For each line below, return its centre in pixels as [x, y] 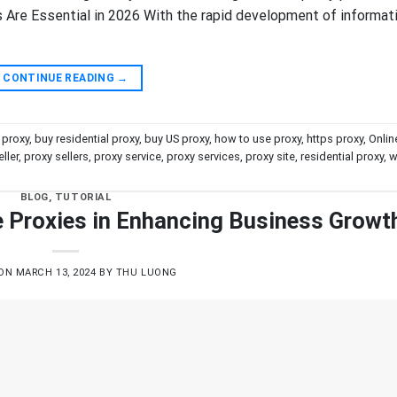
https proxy [335, 138]
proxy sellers [56, 156]
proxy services [203, 156]
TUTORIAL [83, 197]
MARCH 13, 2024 [56, 273]
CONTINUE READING [60, 78]
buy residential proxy [87, 138]
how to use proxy [258, 138]
